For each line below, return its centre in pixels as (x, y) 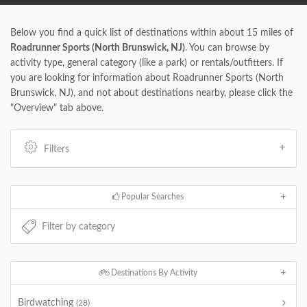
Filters (57, 149)
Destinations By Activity (153, 273)
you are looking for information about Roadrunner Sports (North (147, 78)
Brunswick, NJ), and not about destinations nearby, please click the (151, 93)
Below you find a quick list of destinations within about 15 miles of (152, 33)
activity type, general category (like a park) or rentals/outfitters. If (147, 63)
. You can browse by (227, 48)
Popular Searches (151, 197)
